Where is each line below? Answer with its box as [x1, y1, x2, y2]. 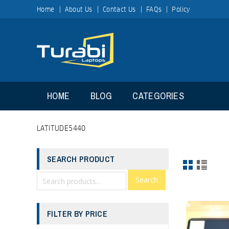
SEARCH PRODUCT [47, 153, 115, 165]
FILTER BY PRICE [47, 208, 107, 219]
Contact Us [102, 5, 136, 14]
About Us [64, 5, 93, 14]
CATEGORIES [132, 89, 185, 102]
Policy [172, 5, 190, 14]
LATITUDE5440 [37, 123, 86, 133]
